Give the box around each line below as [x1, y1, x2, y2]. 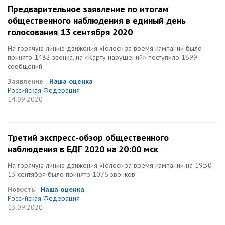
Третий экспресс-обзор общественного [8, 132, 169, 143]
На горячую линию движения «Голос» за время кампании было [8, 44, 202, 53]
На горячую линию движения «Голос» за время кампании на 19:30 [8, 161, 212, 170]
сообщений [8, 62, 42, 71]
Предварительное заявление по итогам [8, 3, 168, 15]
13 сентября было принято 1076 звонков [8, 170, 135, 179]
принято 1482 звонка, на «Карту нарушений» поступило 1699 [8, 53, 197, 62]
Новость [8, 185, 35, 194]
